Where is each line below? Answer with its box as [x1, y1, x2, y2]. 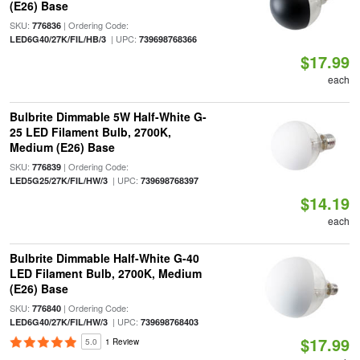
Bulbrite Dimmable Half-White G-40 [9, 250, 199, 266]
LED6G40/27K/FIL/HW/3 [9, 316, 108, 328]
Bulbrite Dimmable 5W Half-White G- [9, 108, 207, 125]
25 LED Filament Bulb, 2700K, [9, 124, 171, 140]
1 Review [104, 336, 139, 347]
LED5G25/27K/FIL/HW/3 [9, 174, 108, 186]
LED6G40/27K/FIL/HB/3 [9, 33, 106, 45]
